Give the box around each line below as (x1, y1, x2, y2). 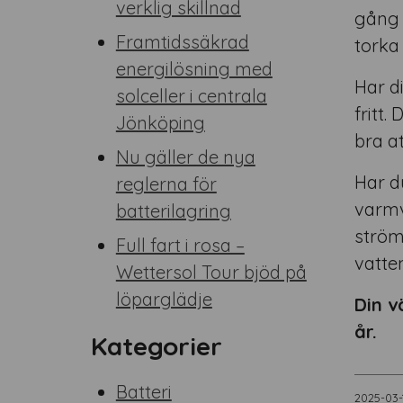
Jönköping (115, 112, 205, 134)
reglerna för (115, 173, 217, 195)
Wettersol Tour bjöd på (115, 261, 307, 283)
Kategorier (90, 330, 222, 362)
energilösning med (115, 58, 273, 80)
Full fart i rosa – (115, 234, 245, 256)
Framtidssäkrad (115, 31, 249, 53)
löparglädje (115, 288, 212, 310)
